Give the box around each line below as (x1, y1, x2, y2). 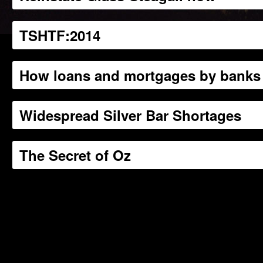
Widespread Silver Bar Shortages (19, 105, 242, 125)
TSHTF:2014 (19, 25, 101, 45)
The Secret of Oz (19, 145, 131, 165)
